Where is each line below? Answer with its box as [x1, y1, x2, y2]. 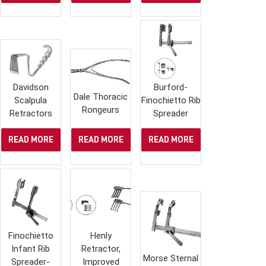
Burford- [154, 81, 188, 93]
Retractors [9, 107, 52, 119]
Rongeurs [82, 104, 120, 115]
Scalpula [14, 94, 47, 106]
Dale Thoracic [74, 91, 128, 102]
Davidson [12, 81, 49, 93]
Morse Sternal [143, 252, 199, 264]
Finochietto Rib [141, 94, 201, 106]
